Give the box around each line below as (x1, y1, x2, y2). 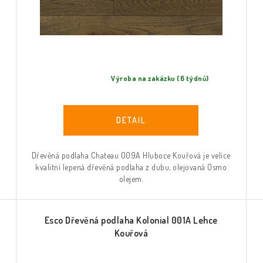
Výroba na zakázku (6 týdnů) (111, 74, 209, 83)
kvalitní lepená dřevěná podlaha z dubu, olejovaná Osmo (35, 161, 227, 172)
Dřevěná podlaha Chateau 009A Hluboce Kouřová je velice (31, 150, 231, 160)
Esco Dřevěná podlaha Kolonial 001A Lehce (44, 214, 218, 226)
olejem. (119, 173, 144, 184)
